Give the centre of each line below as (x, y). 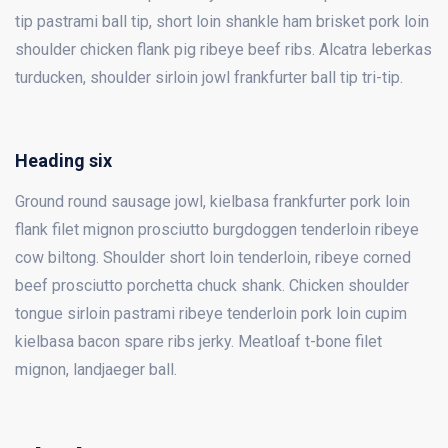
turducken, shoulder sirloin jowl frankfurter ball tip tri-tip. (209, 78)
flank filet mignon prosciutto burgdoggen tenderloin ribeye (217, 230)
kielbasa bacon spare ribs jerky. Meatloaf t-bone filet (198, 342)
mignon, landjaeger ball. (96, 370)
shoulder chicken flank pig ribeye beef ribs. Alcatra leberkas (223, 50)
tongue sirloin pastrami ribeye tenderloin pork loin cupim (211, 314)
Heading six (63, 161)
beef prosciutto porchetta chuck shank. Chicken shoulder (212, 286)
